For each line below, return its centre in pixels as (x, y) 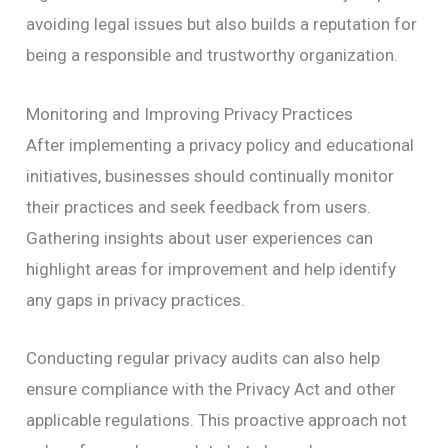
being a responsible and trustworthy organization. (212, 55)
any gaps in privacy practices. (136, 299)
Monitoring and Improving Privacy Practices (190, 113)
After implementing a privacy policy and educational (220, 144)
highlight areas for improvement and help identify (211, 268)
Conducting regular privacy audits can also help (203, 357)
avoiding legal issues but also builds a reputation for (222, 24)
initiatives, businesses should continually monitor (210, 175)
